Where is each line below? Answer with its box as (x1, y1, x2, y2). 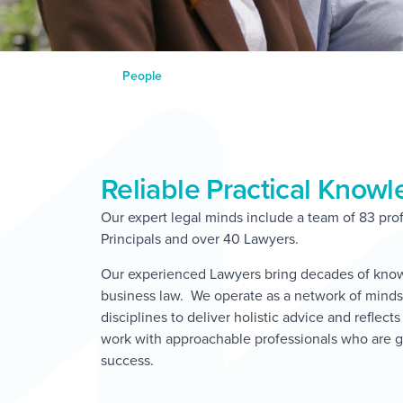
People (122, 67, 162, 85)
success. (101, 349, 154, 370)
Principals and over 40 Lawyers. (101, 228, 299, 249)
